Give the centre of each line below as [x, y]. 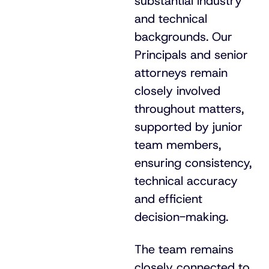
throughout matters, [189, 109]
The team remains [184, 249]
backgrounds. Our [183, 37]
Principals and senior [191, 55]
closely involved [177, 91]
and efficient [168, 199]
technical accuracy [186, 181]
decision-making [180, 217]
